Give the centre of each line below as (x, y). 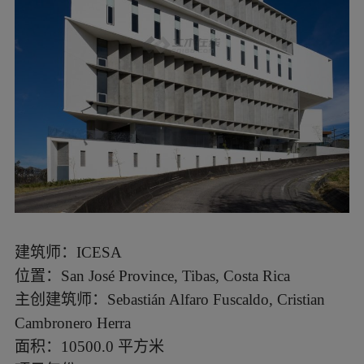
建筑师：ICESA (68, 252)
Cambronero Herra (72, 323)
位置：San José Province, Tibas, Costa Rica (152, 275)
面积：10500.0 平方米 (89, 346)
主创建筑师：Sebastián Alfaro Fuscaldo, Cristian (169, 299)
